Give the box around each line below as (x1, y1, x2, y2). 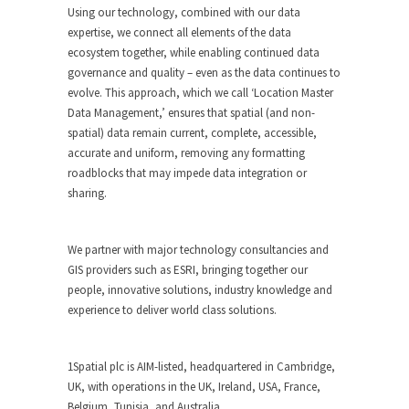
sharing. (68, 185, 107, 201)
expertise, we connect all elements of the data (68, 25, 291, 40)
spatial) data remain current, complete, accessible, (68, 125, 317, 141)
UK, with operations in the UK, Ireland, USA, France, (68, 379, 320, 394)
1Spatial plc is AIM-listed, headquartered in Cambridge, (68, 359, 335, 374)
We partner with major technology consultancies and (68, 242, 329, 257)
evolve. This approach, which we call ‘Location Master (68, 85, 333, 100)
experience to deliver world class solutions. (68, 302, 277, 318)
